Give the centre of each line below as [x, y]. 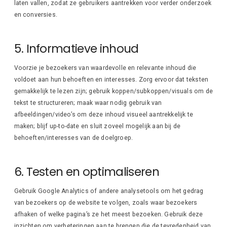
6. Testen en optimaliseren [86, 172]
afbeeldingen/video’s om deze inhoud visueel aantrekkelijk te [104, 114]
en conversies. [35, 15]
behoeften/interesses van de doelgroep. [73, 138]
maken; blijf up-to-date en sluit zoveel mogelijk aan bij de [97, 126]
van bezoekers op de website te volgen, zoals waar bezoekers [106, 202]
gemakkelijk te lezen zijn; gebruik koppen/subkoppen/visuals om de [113, 91]
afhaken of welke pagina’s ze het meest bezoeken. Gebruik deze [108, 214]
